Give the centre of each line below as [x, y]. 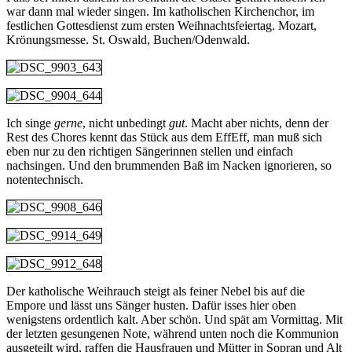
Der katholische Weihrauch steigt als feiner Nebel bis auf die [156, 291]
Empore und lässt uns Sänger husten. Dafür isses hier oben [151, 305]
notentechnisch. [45, 179]
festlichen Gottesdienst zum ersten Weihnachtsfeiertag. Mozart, [161, 25]
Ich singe [30, 123]
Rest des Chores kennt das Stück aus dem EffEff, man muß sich [164, 137]
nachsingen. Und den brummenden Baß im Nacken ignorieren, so [169, 165]
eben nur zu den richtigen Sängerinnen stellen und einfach [150, 151]
